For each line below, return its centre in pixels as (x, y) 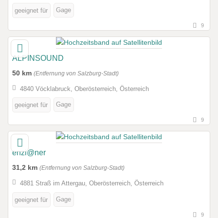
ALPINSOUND (38, 58)
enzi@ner (29, 153)
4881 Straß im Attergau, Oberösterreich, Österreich (91, 183)
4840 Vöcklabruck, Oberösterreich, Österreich (84, 89)
